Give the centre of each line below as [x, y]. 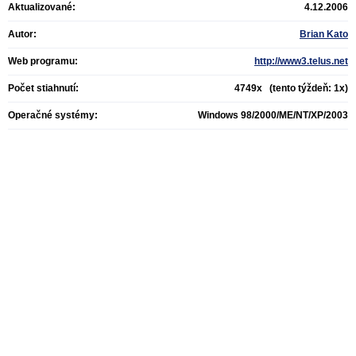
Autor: [22, 34]
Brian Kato [324, 34]
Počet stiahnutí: [43, 88]
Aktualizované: [42, 7]
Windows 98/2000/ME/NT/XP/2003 [273, 115]
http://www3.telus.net [301, 61]
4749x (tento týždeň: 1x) [291, 88]
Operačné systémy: [53, 115]
